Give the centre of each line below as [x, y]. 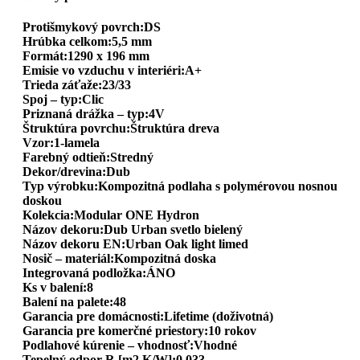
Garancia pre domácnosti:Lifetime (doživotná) [148, 316]
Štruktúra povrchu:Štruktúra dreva [121, 128]
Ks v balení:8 [58, 287]
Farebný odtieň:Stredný [88, 157]
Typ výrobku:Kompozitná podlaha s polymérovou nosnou [180, 186]
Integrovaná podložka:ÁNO [99, 272]
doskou [42, 200]
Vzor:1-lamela [61, 142]
